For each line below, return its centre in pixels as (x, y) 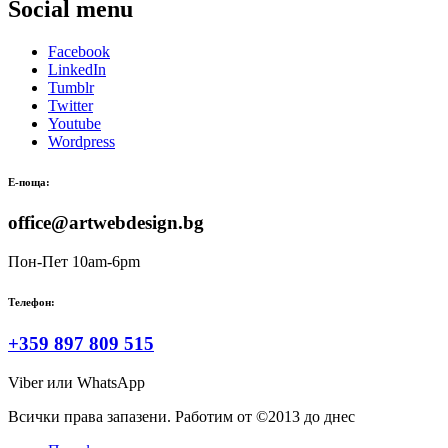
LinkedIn (77, 69)
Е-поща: (29, 181)
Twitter (70, 105)
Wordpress (81, 141)
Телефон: (31, 302)
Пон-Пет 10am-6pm (74, 262)
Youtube (74, 123)
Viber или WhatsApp (76, 382)
